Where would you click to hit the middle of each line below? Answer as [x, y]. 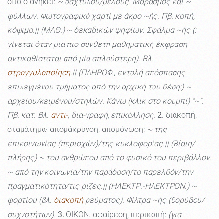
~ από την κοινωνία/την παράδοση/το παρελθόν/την [100, 172]
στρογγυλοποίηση [39, 73]
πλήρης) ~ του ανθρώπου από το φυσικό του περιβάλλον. [109, 158]
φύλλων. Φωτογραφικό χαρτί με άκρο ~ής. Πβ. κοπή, [101, 16]
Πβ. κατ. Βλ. [29, 115]
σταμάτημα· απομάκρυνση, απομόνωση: [77, 130]
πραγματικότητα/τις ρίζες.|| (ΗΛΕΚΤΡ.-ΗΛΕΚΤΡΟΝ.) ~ [102, 186]
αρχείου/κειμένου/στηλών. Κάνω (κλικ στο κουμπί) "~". [106, 101]
